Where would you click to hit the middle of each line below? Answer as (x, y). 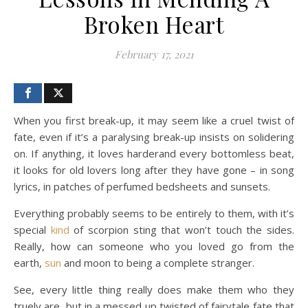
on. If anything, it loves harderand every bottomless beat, (154, 153)
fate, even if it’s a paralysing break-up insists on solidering (154, 136)
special (32, 229)
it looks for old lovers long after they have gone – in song (154, 169)
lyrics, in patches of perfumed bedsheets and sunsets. (142, 186)
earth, (29, 262)
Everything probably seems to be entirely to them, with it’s (154, 213)
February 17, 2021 (154, 54)
